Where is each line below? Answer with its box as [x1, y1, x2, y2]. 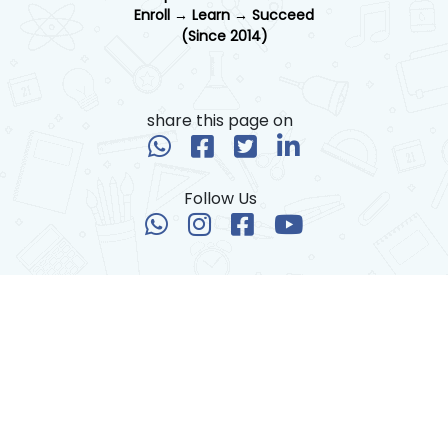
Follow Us [183, 186, 265, 210]
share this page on [147, 108, 301, 132]
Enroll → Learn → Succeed [134, 4, 314, 25]
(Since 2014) [180, 25, 268, 46]
